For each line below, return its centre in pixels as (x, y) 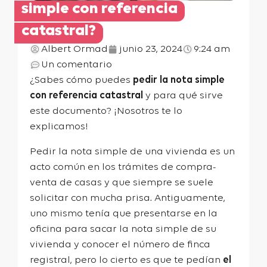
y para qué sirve (183, 95)
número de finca (172, 244)
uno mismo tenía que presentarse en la (124, 213)
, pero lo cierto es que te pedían (145, 260)
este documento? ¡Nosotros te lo (106, 111)
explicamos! (59, 126)
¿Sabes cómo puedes (81, 80)
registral (50, 260)
